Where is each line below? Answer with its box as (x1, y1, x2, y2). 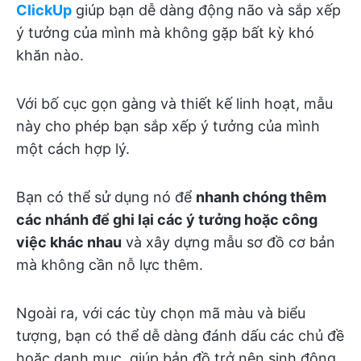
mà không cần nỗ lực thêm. (16, 255, 203, 273)
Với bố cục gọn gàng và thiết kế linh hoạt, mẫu (16, 94, 333, 112)
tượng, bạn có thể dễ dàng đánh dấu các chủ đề (16, 326, 344, 344)
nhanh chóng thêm (196, 188, 326, 205)
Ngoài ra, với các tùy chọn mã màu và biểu (16, 304, 305, 322)
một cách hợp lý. (16, 139, 130, 157)
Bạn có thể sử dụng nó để (16, 188, 196, 205)
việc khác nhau (16, 233, 122, 251)
